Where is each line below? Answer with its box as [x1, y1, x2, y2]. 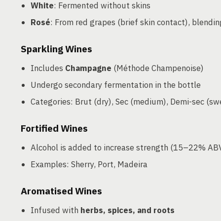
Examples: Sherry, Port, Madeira [31, 159, 147, 170]
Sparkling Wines [21, 43, 92, 55]
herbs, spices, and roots [80, 205, 175, 216]
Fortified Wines [21, 122, 88, 134]
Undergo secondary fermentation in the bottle [31, 79, 201, 90]
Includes [31, 63, 65, 74]
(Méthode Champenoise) [111, 63, 204, 74]
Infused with [31, 205, 80, 216]
